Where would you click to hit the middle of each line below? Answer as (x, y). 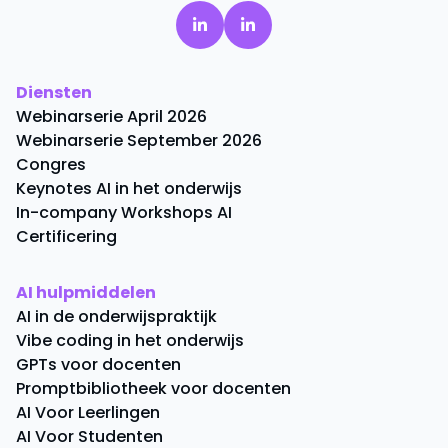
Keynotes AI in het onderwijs (129, 188)
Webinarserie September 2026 (139, 140)
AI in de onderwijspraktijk (116, 316)
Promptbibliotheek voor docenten (153, 388)
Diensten (54, 92)
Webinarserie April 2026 (111, 116)
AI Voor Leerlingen (88, 412)
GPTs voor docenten (98, 364)
